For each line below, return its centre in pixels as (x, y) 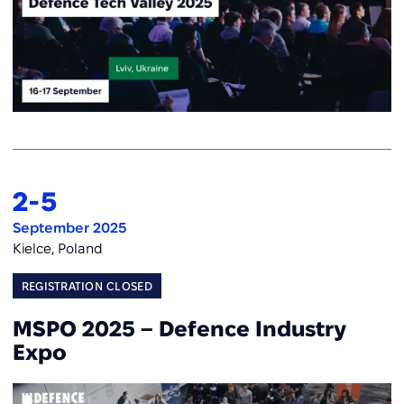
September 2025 (69, 228)
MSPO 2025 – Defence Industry (179, 329)
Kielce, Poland (57, 248)
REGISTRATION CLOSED (87, 286)
